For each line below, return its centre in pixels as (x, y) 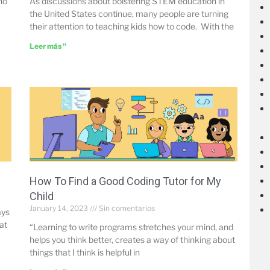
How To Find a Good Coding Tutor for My (125, 181)
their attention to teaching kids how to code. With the (131, 27)
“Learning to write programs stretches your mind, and (131, 227)
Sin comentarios (126, 209)
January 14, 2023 (59, 209)
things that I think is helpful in (84, 253)
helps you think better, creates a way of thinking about (132, 240)
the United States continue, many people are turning (129, 14)
